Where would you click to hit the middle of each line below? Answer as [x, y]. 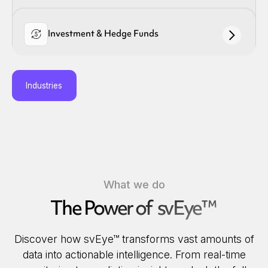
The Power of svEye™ [133, 208]
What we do [134, 185]
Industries [44, 85]
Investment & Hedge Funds [103, 33]
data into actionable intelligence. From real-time [134, 254]
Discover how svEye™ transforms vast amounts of [134, 239]
